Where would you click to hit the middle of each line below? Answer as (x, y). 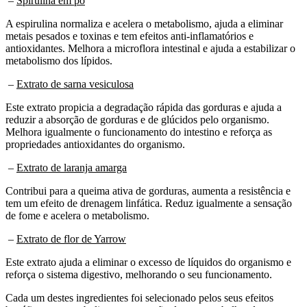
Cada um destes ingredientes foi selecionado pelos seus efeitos (139, 297)
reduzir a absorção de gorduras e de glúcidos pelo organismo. (137, 119)
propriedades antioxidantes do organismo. (95, 144)
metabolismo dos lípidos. (59, 60)
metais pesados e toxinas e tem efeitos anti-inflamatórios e (130, 36)
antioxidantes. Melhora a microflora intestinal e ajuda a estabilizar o (150, 48)
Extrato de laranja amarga (72, 167)
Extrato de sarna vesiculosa (75, 84)
